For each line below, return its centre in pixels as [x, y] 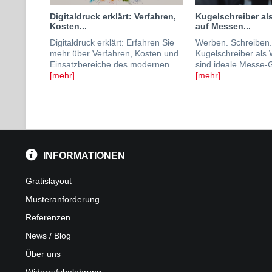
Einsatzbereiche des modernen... [113, 64]
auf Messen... [223, 26]
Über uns [43, 254]
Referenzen [48, 217]
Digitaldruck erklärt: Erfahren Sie [112, 42]
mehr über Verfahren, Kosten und [114, 53]
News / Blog [48, 236]
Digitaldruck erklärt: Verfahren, [113, 16]
